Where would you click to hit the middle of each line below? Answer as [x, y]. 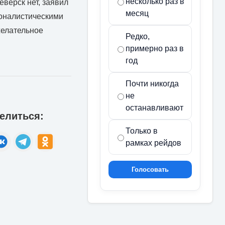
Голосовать [150, 169]
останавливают [154, 107]
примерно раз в [155, 48]
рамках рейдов [153, 143]
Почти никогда [152, 83]
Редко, [138, 36]
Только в [142, 131]
